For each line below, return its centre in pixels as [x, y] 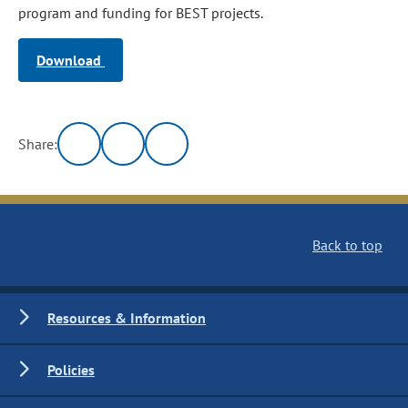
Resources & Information [127, 318]
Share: [38, 144]
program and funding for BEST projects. [141, 13]
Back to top [347, 245]
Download [71, 60]
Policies [71, 370]
